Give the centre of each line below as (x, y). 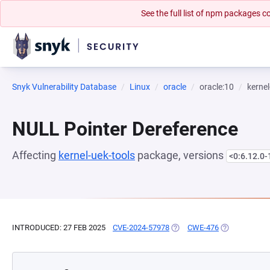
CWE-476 (203, 228)
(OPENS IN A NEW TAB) (211, 228)
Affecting (35, 155)
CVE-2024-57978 (141, 228)
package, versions (181, 155)
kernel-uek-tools (97, 155)
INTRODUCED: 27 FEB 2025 (59, 228)
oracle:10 (217, 87)
